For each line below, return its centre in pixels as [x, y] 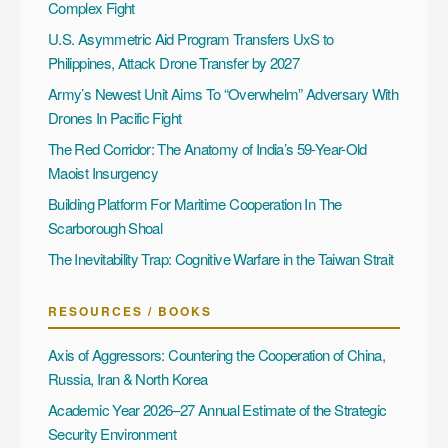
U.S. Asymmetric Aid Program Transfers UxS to [191, 38]
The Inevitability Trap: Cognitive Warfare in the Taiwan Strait [221, 258]
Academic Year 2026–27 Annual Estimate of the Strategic [217, 409]
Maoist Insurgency [103, 172]
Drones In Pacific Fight [115, 117]
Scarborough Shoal [105, 227]
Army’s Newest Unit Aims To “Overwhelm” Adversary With [223, 93]
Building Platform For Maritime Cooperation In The [195, 203]
